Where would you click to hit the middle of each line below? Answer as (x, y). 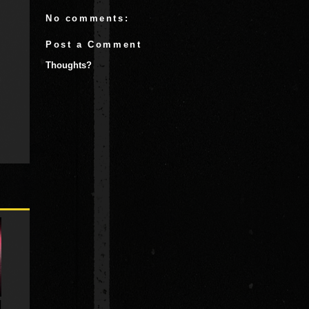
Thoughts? (69, 65)
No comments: (88, 19)
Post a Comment (94, 44)
